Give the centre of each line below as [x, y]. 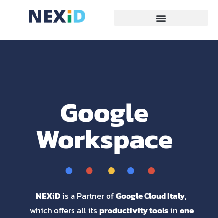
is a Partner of [88, 195]
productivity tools [134, 210]
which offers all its [64, 210]
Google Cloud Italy [150, 195]
